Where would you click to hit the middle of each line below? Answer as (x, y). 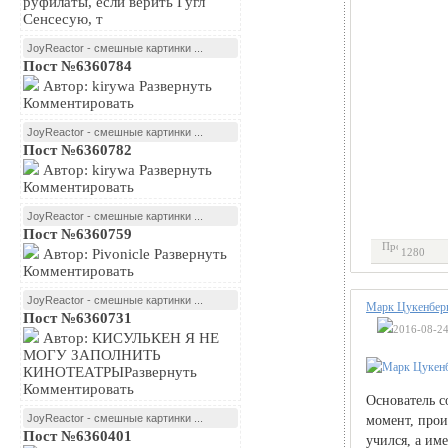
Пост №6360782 (77, 150)
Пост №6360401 (77, 436)
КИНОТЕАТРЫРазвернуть (110, 372)
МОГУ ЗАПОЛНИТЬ (92, 355)
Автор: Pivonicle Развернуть (133, 254)
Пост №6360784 (77, 66)
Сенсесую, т (63, 19)
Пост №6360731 (77, 318)
